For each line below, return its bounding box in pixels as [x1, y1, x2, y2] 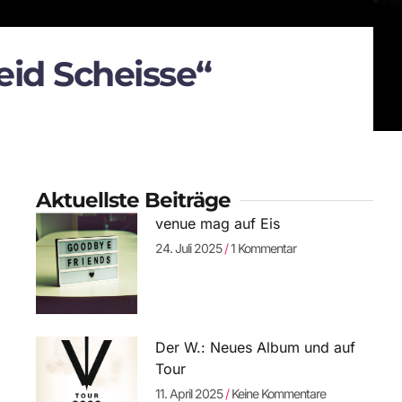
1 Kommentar [227, 240, 296, 257]
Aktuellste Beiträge [35, 188, 231, 214]
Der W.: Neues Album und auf [154, 337, 355, 356]
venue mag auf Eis [154, 214, 280, 233]
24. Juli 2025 [154, 240, 224, 257]
